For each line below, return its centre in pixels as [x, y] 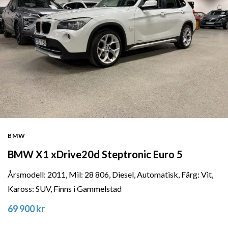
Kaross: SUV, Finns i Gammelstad [65, 189]
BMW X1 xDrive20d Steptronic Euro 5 [95, 154]
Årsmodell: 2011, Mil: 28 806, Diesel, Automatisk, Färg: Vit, [110, 175]
